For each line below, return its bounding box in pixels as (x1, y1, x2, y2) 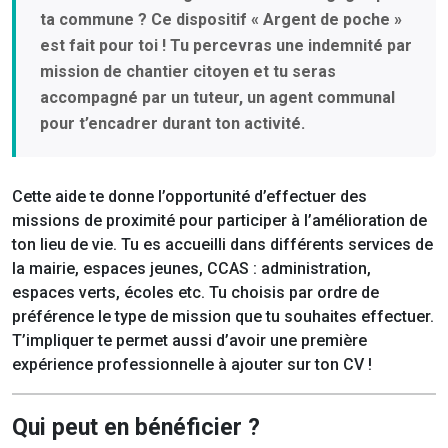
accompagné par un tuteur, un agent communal (40, 88, 395, 108)
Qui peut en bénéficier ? (12, 414, 260, 442)
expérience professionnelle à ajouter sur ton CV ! (12, 355, 372, 375)
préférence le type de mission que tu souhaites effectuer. (12, 307, 434, 327)
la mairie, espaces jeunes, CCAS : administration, (12, 259, 371, 279)
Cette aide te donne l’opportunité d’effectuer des (12, 187, 367, 207)
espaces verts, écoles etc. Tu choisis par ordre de (12, 283, 379, 303)
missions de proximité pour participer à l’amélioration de (12, 211, 427, 231)
